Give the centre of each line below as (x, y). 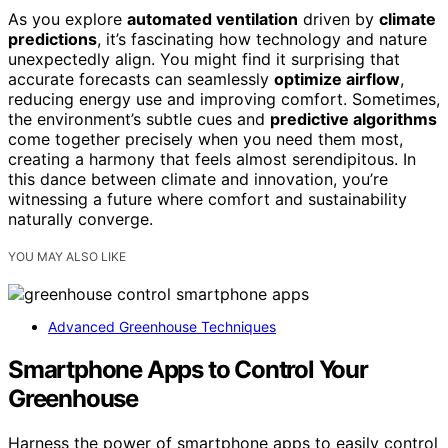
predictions (52, 39)
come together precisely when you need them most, (205, 139)
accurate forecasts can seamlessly (141, 79)
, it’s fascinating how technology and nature (262, 39)
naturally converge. (80, 219)
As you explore (67, 19)
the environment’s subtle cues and (139, 119)
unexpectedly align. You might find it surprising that (204, 59)
